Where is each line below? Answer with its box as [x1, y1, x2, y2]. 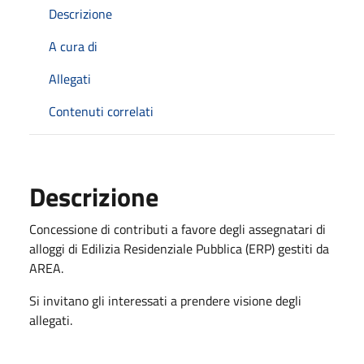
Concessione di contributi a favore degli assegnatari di [29, 219, 326, 239]
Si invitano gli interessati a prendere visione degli [29, 291, 301, 310]
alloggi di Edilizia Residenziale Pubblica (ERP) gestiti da [29, 239, 329, 258]
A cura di [49, 37, 97, 56]
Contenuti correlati [49, 102, 154, 121]
